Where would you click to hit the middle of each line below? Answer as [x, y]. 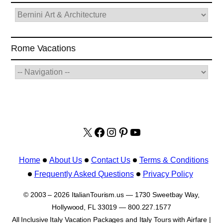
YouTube [152, 131]
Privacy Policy [168, 174]
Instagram [131, 131]
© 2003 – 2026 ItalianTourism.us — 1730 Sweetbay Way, [111, 195]
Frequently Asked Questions [84, 174]
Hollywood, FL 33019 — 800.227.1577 [111, 207]
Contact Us [111, 160]
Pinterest [140, 131]
